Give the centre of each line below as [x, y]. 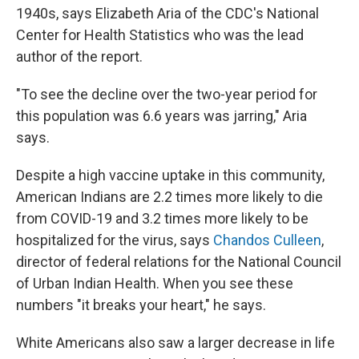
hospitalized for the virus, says [115, 240]
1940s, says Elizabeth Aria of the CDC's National [167, 13]
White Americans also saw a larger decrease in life [175, 343]
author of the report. [79, 56]
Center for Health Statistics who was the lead [160, 35]
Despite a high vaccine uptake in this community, [170, 175]
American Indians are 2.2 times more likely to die [169, 197]
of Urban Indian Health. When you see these [155, 283]
